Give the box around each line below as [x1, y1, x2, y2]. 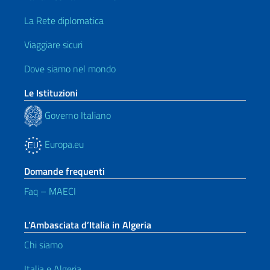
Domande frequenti [24, 164, 105, 178]
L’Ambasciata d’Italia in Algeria [24, 218, 151, 232]
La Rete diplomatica [24, 13, 104, 28]
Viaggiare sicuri [24, 37, 83, 52]
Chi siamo [24, 237, 63, 252]
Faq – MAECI [24, 184, 76, 198]
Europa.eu [42, 137, 84, 151]
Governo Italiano [42, 107, 111, 122]
